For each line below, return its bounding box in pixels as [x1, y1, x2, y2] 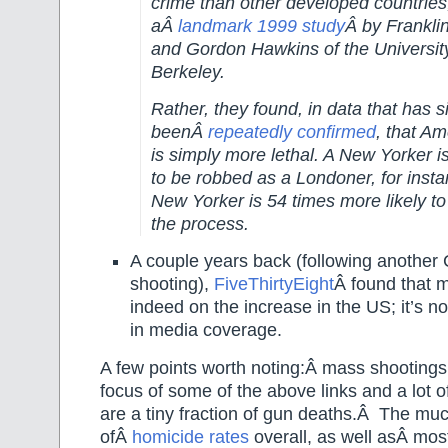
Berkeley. [151, 61, 225, 82]
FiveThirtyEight [214, 274, 334, 295]
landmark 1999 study [178, 15, 345, 36]
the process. [151, 214, 249, 235]
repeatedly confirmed [208, 122, 376, 143]
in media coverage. [130, 320, 282, 341]
